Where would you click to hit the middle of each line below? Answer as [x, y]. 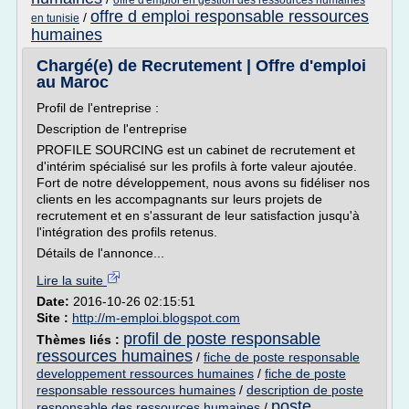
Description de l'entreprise [112, 129]
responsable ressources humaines [136, 390]
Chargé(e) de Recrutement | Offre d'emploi [201, 66]
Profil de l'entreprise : [98, 108]
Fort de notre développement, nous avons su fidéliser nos [203, 183]
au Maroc [73, 82]
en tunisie [55, 18]
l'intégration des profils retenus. [127, 232]
